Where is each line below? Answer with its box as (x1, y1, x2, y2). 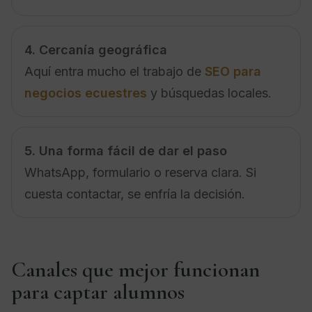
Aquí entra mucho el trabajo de (24, 63, 205, 79)
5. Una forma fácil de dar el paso (24, 143, 227, 158)
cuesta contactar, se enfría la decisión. (24, 186, 245, 201)
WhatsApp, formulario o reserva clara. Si (24, 164, 256, 180)
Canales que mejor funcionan (11, 256, 260, 283)
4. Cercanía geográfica (24, 42, 167, 57)
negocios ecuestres (24, 85, 147, 100)
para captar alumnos (11, 278, 185, 305)
